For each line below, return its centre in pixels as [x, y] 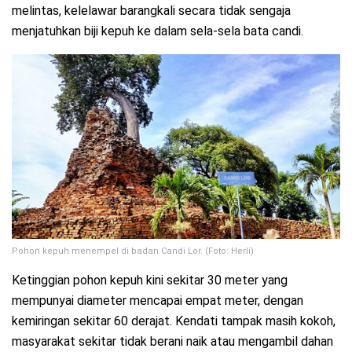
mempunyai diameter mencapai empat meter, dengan [158, 301]
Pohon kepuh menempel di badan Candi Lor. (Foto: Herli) [133, 251]
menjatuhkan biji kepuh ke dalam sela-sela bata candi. [158, 31]
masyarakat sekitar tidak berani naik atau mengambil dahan [172, 342]
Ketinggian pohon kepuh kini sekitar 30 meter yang [150, 280]
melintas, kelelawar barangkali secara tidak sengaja [151, 10]
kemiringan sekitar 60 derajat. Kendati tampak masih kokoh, [174, 321]
